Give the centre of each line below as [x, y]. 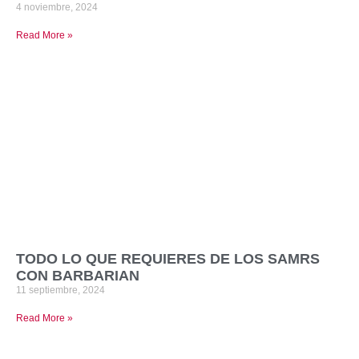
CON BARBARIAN [78, 275]
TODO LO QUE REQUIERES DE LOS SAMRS [168, 258]
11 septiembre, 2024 [61, 290]
